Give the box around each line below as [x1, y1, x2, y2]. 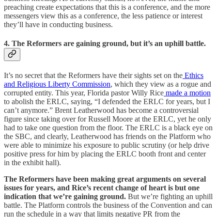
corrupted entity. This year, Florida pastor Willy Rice [4, 89, 164, 97]
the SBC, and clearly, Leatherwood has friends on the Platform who [4, 132, 211, 141]
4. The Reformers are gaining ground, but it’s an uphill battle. [4, 39, 206, 48]
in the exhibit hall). [4, 158, 61, 167]
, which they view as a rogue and [110, 80, 211, 89]
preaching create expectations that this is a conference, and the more [4, 2, 210, 11]
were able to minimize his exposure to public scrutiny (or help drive [4, 141, 209, 150]
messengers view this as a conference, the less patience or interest [4, 11, 202, 20]
